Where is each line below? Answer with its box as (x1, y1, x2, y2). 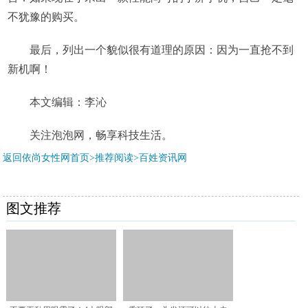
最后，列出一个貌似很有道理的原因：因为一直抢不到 (29, 44, 294, 56)
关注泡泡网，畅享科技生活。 (29, 129, 173, 142)
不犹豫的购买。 (7, 11, 85, 23)
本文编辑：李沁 (29, 96, 107, 109)
